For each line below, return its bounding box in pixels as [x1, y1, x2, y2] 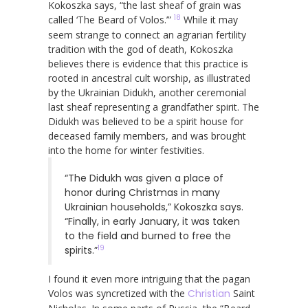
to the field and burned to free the [65, 228, 231, 243]
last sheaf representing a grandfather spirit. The [48, 100, 259, 113]
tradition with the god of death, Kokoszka [48, 42, 233, 56]
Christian [188, 286, 230, 300]
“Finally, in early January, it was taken [65, 214, 240, 228]
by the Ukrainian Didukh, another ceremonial [48, 85, 246, 99]
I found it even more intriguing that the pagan [48, 272, 250, 285]
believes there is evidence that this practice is [48, 56, 248, 70]
